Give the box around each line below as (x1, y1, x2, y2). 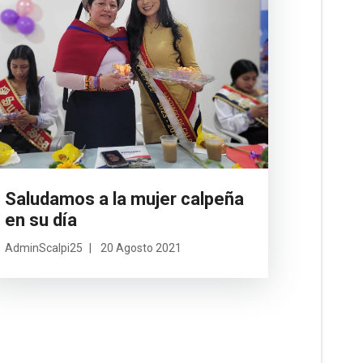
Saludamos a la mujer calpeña (5, 188, 244, 209)
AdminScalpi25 (5, 241, 83, 254)
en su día (5, 209, 77, 230)
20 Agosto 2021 (100, 241, 181, 254)
